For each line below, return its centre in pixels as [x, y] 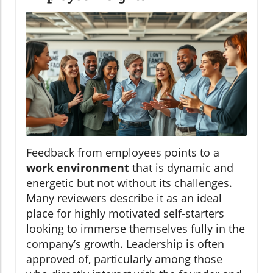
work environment [78, 167]
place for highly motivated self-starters [125, 213]
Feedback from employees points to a [123, 152]
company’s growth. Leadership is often [125, 243]
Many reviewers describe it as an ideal [124, 198]
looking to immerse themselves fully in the [136, 228]
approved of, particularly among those [124, 259]
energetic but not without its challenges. [129, 183]
